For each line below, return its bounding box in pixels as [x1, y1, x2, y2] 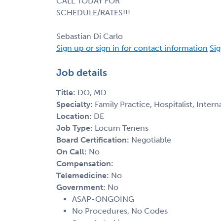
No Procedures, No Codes [72, 206, 168, 216]
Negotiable [131, 135, 171, 145]
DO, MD [77, 87, 107, 97]
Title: [56, 87, 77, 97]
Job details [56, 66, 107, 78]
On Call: [56, 147, 89, 156]
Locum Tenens [95, 123, 148, 133]
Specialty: [56, 99, 95, 109]
